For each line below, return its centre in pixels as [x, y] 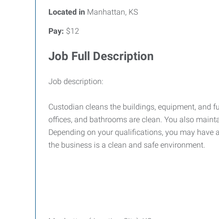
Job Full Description [101, 56]
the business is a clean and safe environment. [127, 145]
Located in [67, 12]
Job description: [76, 81]
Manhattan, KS [111, 12]
